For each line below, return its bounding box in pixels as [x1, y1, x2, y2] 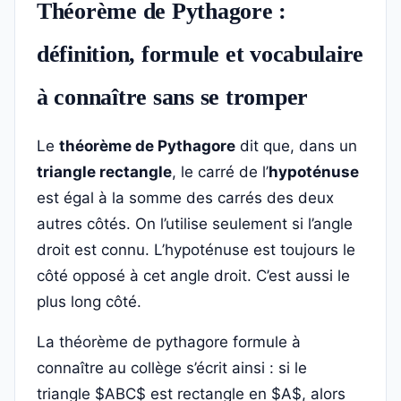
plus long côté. [37, 293, 141, 311]
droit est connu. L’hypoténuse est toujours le [37, 241, 355, 259]
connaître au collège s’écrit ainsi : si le [37, 359, 307, 377]
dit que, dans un [235, 137, 357, 155]
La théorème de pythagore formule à [37, 333, 301, 351]
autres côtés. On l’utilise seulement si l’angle [37, 215, 353, 233]
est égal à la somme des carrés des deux [37, 189, 334, 207]
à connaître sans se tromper [37, 84, 308, 110]
